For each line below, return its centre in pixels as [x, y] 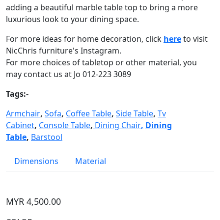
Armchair [23, 113]
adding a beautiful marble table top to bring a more [102, 7]
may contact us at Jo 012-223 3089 [69, 74]
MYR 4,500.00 [33, 201]
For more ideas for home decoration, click [85, 39]
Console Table [65, 125]
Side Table [135, 113]
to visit [194, 39]
